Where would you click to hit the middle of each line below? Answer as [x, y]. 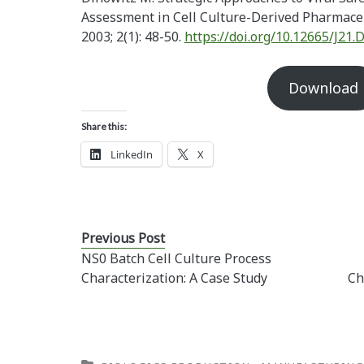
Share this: [104, 127]
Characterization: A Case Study [174, 278]
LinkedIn [131, 155]
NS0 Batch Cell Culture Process [176, 259]
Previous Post [123, 238]
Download [324, 88]
